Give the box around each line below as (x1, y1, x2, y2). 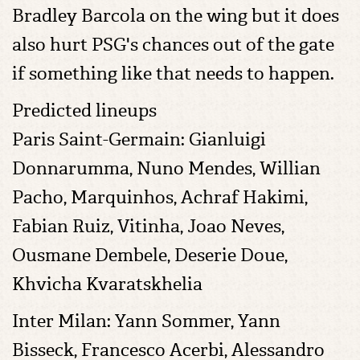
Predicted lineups (12, 99, 157, 122)
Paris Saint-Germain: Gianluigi (12, 128, 266, 151)
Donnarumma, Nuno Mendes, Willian (12, 157, 321, 180)
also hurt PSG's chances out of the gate (12, 33, 334, 56)
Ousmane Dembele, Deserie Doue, (12, 243, 288, 267)
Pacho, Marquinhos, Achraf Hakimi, (12, 186, 308, 209)
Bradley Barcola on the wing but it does (12, 4, 339, 27)
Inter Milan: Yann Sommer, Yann (12, 309, 280, 333)
